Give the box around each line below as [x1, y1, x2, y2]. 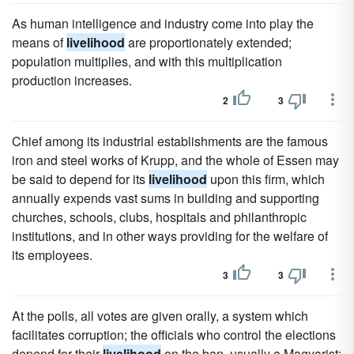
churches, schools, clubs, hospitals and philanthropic [12, 208, 307, 226]
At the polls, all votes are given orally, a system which [12, 307, 308, 325]
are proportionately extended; [125, 33, 292, 51]
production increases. [12, 71, 132, 89]
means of [12, 33, 66, 51]
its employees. [12, 246, 92, 264]
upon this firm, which [207, 170, 325, 188]
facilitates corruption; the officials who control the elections [12, 326, 336, 344]
